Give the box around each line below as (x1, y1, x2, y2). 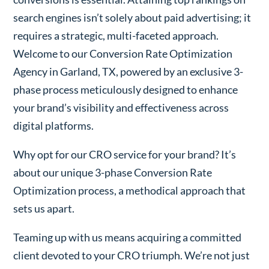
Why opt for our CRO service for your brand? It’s (13, 147, 237, 161)
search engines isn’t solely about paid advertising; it (13, 10, 252, 24)
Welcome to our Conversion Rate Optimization (13, 46, 233, 60)
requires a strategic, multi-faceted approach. (13, 28, 219, 42)
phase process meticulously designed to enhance (13, 82, 238, 96)
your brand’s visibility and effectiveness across (13, 100, 229, 114)
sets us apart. (13, 201, 75, 215)
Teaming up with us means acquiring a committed (13, 230, 242, 244)
